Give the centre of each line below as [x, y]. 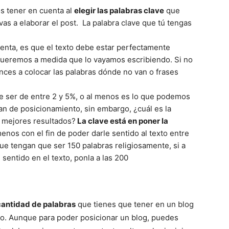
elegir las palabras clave [119, 10]
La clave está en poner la [122, 121]
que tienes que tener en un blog [135, 204]
